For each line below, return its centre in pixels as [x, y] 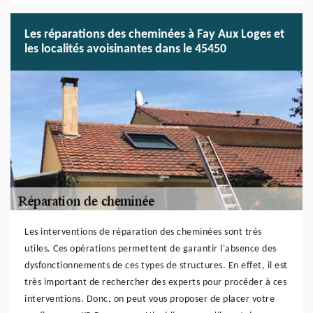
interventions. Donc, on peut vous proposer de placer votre [150, 299]
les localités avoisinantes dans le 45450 [125, 49]
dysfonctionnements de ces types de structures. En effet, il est [156, 266]
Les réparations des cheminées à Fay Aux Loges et [154, 35]
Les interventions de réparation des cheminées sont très [143, 232]
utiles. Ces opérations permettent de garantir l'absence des [151, 249]
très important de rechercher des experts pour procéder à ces [155, 283]
